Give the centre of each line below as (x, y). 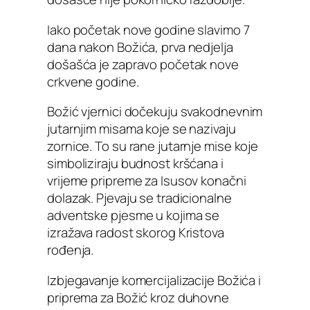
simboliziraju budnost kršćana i (135, 164)
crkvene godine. (93, 81)
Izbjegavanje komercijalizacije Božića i (154, 280)
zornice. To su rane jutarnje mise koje (153, 146)
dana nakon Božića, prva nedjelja (140, 47)
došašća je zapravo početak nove (143, 64)
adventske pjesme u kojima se (134, 216)
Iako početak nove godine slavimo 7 (148, 29)
